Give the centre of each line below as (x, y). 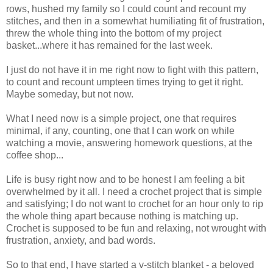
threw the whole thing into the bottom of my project (114, 33)
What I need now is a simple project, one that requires (121, 118)
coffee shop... (35, 155)
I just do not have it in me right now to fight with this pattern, (132, 69)
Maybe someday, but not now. (70, 94)
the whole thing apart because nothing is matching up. (122, 216)
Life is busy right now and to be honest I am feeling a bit (125, 179)
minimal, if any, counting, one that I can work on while (120, 130)
